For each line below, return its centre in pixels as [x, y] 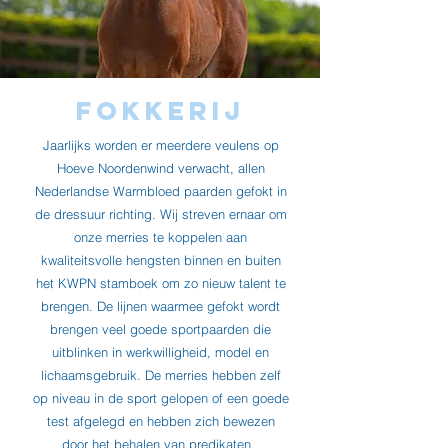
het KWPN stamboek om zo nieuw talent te [160, 283]
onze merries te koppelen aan [160, 237]
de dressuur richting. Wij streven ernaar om [160, 214]
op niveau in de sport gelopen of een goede [160, 398]
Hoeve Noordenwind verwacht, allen [160, 168]
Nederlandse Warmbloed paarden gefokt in [160, 191]
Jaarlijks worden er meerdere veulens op [160, 145]
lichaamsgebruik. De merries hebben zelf [160, 375]
